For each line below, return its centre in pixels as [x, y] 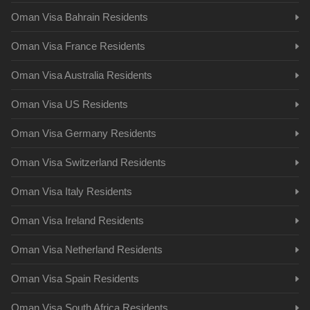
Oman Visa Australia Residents [82, 75]
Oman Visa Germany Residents [84, 133]
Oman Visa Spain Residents [75, 279]
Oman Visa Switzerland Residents [89, 162]
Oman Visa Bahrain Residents [80, 17]
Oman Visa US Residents [70, 104]
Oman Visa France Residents [78, 46]
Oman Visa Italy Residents [72, 191]
